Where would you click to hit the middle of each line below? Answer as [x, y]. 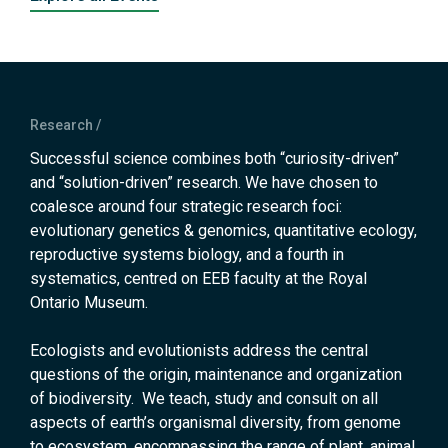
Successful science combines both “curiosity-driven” [214, 159]
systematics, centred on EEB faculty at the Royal [198, 279]
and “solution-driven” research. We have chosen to [204, 183]
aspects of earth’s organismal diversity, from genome [215, 423]
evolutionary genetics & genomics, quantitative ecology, [223, 231]
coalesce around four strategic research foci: [186, 207]
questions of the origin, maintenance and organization [216, 375]
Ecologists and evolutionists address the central [199, 351]
